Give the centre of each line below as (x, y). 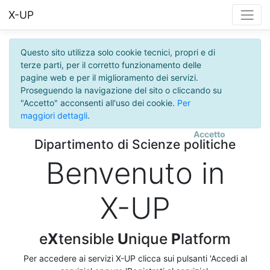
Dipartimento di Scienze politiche (135, 145)
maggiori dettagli (54, 115)
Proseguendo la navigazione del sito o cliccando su (121, 90)
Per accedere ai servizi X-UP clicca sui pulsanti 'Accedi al (135, 259)
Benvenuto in (135, 174)
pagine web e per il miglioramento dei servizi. (109, 77)
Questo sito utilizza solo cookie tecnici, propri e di (118, 52)
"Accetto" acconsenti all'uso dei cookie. (99, 102)
